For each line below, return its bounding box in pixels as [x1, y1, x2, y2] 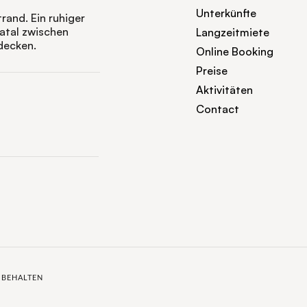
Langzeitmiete [196, 25, 269, 39]
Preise [196, 64, 228, 77]
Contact [196, 102, 239, 116]
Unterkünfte [196, 6, 256, 20]
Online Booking [196, 45, 273, 58]
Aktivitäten [196, 83, 253, 97]
